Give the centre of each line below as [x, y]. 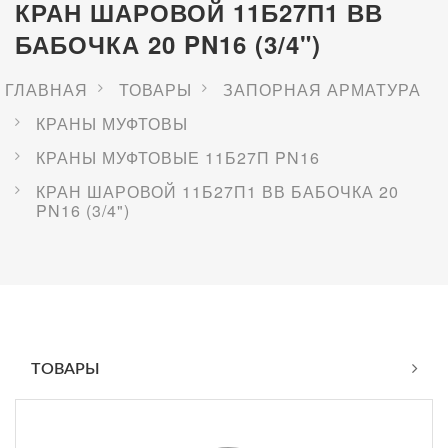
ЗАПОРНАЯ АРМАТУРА [322, 89]
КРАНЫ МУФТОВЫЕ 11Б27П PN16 [178, 157]
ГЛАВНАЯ [46, 89]
